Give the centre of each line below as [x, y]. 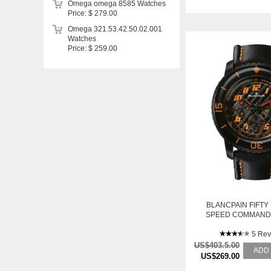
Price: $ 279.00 [93, 13]
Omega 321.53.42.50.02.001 [115, 29]
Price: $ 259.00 [93, 48]
